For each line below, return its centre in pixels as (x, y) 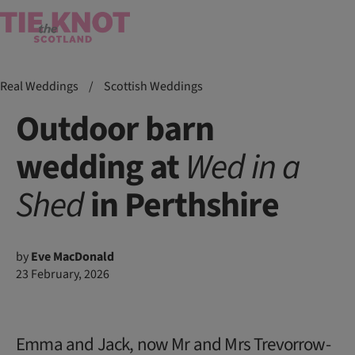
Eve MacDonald (73, 257)
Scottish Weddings (153, 86)
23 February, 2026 (63, 275)
